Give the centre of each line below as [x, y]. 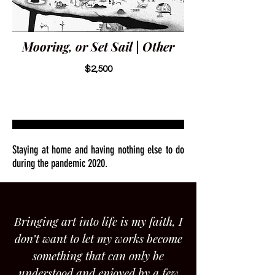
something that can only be [98, 255]
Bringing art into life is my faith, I [98, 221]
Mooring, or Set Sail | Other [98, 46]
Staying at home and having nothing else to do [98, 150]
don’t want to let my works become [98, 238]
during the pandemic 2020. [60, 163]
